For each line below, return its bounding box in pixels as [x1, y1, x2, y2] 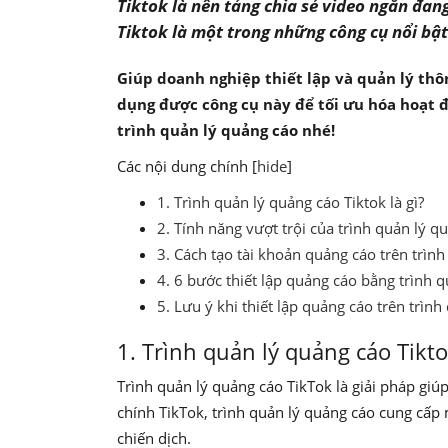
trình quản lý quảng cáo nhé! [117, 120, 339, 140]
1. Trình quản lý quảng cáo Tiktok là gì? [157, 192, 428, 212]
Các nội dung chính [117, 156, 252, 176]
